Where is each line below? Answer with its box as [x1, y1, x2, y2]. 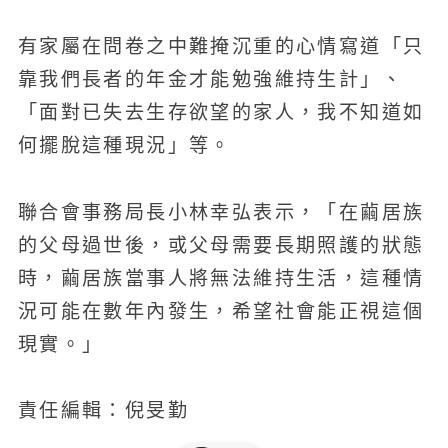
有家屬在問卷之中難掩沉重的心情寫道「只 [17, 36, 425, 58]
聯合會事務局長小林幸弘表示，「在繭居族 [17, 201, 425, 223]
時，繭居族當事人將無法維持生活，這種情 [17, 267, 425, 289]
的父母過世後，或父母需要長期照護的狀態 [17, 234, 425, 256]
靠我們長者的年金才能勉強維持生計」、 [17, 69, 403, 91]
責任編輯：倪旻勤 [17, 400, 190, 422]
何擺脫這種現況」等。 [17, 135, 232, 157]
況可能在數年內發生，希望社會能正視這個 [17, 300, 425, 322]
